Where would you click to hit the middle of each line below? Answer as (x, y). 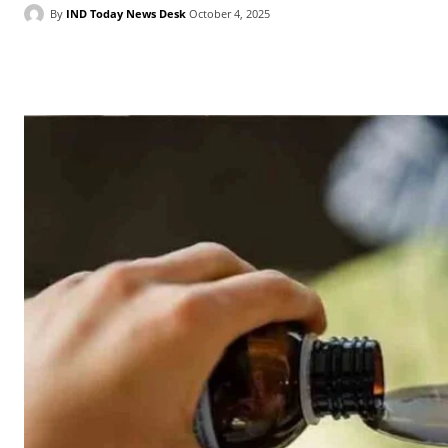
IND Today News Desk (126, 13)
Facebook (95, 65)
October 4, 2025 (229, 14)
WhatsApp (311, 65)
